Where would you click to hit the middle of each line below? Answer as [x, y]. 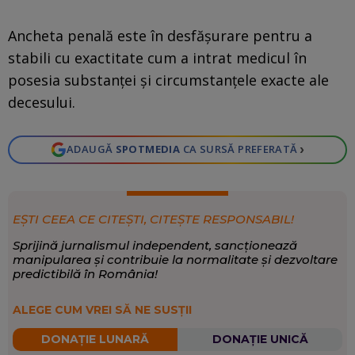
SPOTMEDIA [148, 149]
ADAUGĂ [91, 149]
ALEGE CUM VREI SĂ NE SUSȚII [102, 309]
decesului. [42, 102]
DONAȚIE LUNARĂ [95, 340]
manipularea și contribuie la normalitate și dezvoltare [175, 259]
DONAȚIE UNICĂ [260, 340]
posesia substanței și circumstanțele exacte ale [168, 80]
